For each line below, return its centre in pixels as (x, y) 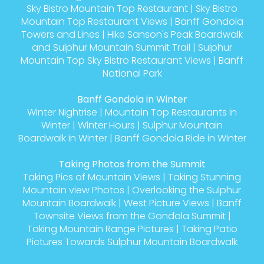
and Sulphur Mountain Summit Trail (111, 47)
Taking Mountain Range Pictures (100, 229)
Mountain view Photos (74, 190)
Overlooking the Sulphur (187, 190)
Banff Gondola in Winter (132, 99)
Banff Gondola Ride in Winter (180, 138)
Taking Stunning (204, 177)
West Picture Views (166, 203)
